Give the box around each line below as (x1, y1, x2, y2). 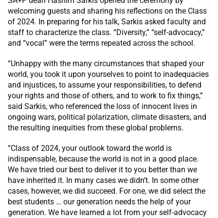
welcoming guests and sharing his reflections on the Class (8, 6, 207, 16)
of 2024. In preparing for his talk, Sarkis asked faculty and (8, 17, 206, 26)
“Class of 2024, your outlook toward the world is (8, 143, 172, 153)
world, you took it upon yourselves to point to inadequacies (8, 69, 209, 79)
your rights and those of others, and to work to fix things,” (8, 91, 203, 100)
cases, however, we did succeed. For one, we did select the (8, 186, 205, 196)
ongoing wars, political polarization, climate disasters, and (8, 112, 206, 122)
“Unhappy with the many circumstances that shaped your (8, 58, 204, 68)
